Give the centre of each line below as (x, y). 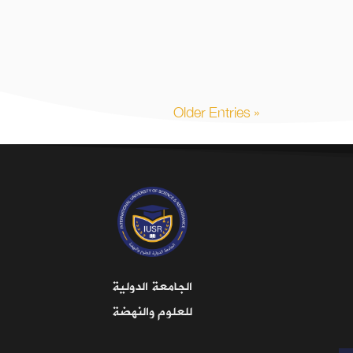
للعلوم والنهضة (152, 312)
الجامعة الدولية (152, 286)
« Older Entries (256, 113)
